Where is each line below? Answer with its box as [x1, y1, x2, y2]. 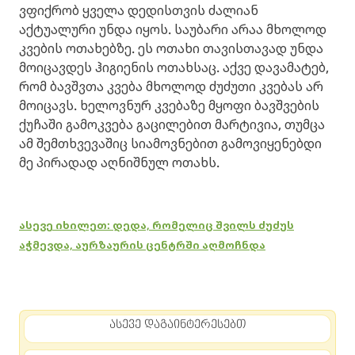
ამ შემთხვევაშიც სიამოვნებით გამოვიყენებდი [19, 134, 322, 152]
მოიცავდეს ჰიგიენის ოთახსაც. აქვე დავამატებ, [19, 58, 329, 76]
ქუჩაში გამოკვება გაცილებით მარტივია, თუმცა [19, 115, 325, 133]
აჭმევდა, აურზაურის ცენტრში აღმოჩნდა [19, 237, 265, 252]
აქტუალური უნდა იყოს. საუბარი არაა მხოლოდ [19, 20, 326, 38]
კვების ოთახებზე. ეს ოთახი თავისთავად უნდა [19, 39, 323, 57]
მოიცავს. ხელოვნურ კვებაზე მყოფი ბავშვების [19, 96, 319, 114]
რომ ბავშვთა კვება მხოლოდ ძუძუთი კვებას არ [19, 77, 323, 95]
